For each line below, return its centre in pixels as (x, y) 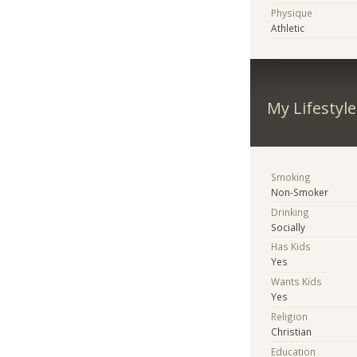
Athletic (288, 28)
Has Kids (291, 247)
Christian (292, 331)
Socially (288, 227)
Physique (292, 13)
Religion (290, 316)
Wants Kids (297, 282)
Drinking (290, 212)
